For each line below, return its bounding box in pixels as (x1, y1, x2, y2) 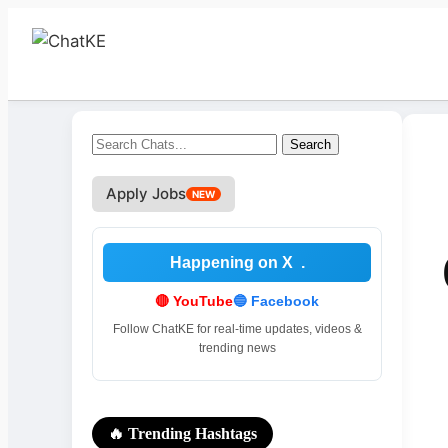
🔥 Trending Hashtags (108, 425, 257, 442)
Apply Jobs (106, 184, 186, 203)
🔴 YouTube (155, 293, 233, 309)
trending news (198, 341, 276, 355)
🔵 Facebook (233, 293, 319, 309)
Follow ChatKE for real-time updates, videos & (112, 322, 362, 336)
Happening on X (169, 254, 293, 271)
